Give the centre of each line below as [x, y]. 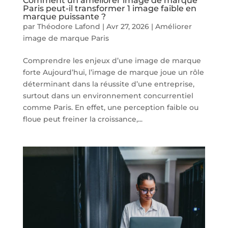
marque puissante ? [64, 16]
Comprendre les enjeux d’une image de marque [112, 60]
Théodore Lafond [68, 26]
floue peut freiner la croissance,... [82, 119]
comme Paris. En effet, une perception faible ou [110, 107]
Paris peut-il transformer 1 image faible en [109, 8]
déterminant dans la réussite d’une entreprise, [108, 84]
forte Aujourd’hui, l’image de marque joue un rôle [113, 72]
